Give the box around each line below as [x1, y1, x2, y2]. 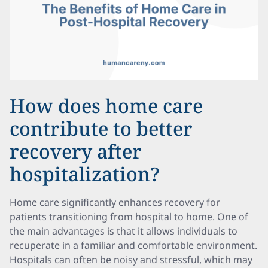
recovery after [10, 138, 142, 164]
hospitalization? [10, 161, 160, 187]
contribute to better [10, 115, 193, 141]
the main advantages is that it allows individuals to [10, 224, 237, 237]
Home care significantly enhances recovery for [10, 196, 220, 209]
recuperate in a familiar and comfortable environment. [10, 239, 257, 252]
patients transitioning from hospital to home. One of [10, 210, 248, 223]
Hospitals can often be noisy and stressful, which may [10, 253, 252, 266]
